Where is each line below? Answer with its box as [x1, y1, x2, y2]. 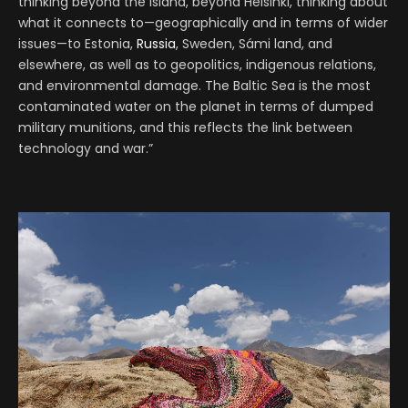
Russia [137, 34, 176, 53]
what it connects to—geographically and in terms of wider [18, 13, 388, 32]
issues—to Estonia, [18, 34, 137, 53]
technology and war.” [18, 138, 153, 158]
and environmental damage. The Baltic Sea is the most [18, 76, 371, 95]
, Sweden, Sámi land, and [176, 34, 332, 53]
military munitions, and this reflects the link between [18, 117, 352, 137]
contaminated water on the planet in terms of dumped [18, 97, 373, 116]
